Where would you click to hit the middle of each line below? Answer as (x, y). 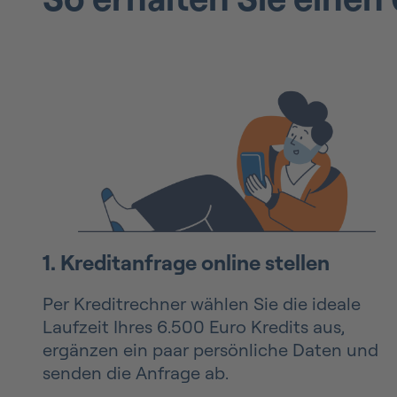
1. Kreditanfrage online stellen (186, 263)
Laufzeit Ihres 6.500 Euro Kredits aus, (194, 327)
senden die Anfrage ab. (136, 373)
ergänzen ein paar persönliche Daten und (210, 350)
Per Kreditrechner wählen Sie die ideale (202, 304)
